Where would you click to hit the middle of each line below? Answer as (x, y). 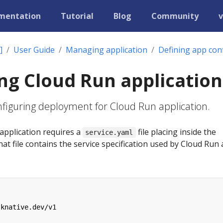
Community (175, 16)
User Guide (34, 50)
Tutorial (77, 16)
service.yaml (109, 132)
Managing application (107, 50)
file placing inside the (176, 132)
